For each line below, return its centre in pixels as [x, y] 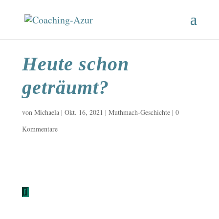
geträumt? [65, 87]
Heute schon [75, 64]
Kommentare [40, 129]
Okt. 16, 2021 [84, 112]
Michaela [46, 112]
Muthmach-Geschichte [139, 112]
